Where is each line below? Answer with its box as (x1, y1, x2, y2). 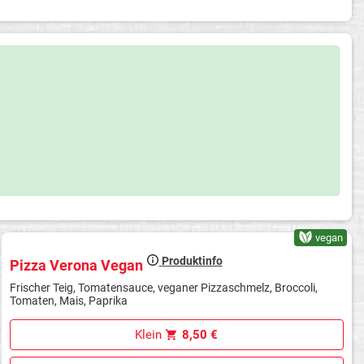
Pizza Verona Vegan (9, 256, 146, 274)
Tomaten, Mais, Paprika (9, 294, 128, 308)
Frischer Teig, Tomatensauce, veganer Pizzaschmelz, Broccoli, (9, 281, 318, 295)
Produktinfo (158, 253, 223, 267)
